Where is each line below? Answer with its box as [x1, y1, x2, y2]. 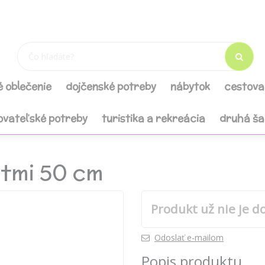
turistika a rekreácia [102, 111, 205, 125]
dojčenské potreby [66, 79, 156, 93]
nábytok [170, 79, 210, 93]
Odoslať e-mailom [154, 232, 224, 244]
